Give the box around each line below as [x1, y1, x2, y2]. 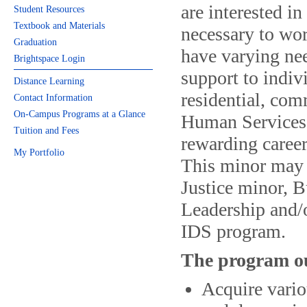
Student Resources [14, 4, 84, 14]
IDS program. [181, 221, 286, 242]
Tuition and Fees [14, 125, 79, 136]
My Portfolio [14, 147, 64, 158]
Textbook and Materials [14, 21, 105, 31]
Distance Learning [14, 76, 84, 86]
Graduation [14, 37, 57, 47]
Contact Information [14, 93, 93, 103]
